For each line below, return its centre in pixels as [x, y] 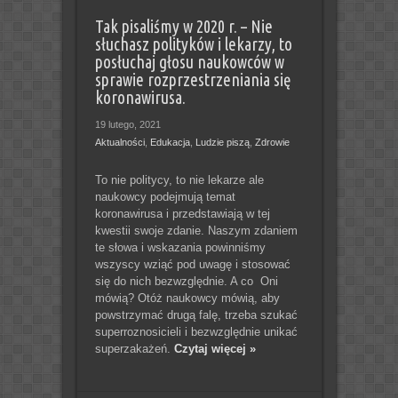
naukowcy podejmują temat [165, 196]
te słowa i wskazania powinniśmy [180, 247]
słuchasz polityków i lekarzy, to [193, 44]
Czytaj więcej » [215, 348]
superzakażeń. [134, 348]
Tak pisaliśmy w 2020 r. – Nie [183, 26]
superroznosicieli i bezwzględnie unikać [196, 331]
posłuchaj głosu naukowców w [189, 62]
